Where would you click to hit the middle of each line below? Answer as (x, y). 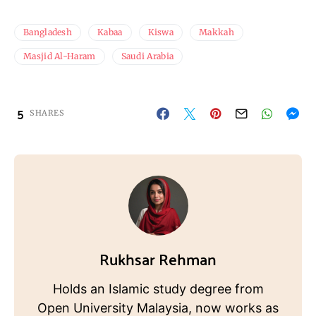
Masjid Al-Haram (60, 56)
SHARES (47, 113)
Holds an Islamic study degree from (158, 289)
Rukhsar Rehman (158, 259)
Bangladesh (48, 32)
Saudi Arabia (147, 56)
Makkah (217, 32)
